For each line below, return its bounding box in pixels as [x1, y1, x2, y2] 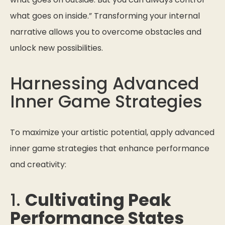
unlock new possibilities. [10, 42, 103, 54]
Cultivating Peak [25, 188, 171, 212]
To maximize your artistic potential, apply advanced [10, 127, 214, 139]
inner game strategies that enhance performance [10, 143, 209, 155]
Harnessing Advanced [10, 72, 199, 96]
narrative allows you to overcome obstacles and [10, 26, 201, 38]
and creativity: [10, 159, 66, 171]
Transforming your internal [92, 10, 200, 22]
